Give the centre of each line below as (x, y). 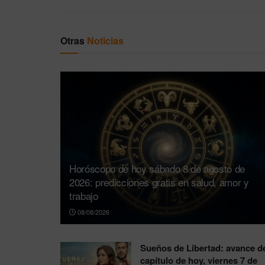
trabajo (84, 195)
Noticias (105, 41)
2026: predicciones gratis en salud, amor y (159, 182)
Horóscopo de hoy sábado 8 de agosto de (157, 168)
